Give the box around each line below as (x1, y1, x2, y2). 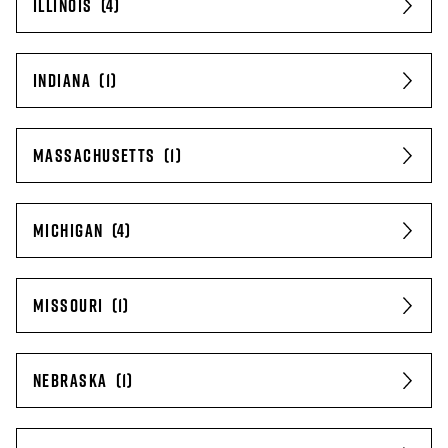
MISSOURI (33, 293, 104, 318)
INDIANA (33, 68, 92, 93)
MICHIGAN (33, 218, 104, 243)
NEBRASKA (33, 368, 108, 393)
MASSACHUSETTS (33, 143, 156, 168)
